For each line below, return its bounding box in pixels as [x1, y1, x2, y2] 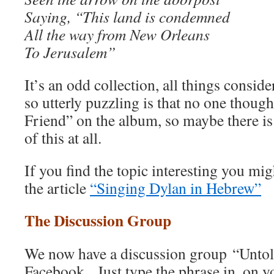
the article [24, 177, 90, 198]
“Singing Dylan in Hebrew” [90, 177, 261, 198]
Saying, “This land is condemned [24, 6, 230, 27]
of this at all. [24, 127, 102, 148]
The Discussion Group [24, 209, 171, 232]
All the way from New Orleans [24, 24, 210, 45]
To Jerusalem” [24, 42, 116, 62]
